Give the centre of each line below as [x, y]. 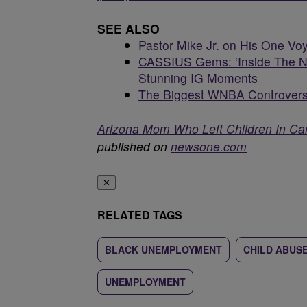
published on [134, 146]
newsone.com [209, 146]
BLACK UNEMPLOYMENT [163, 249]
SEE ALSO [128, 28]
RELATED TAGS [140, 215]
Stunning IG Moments [198, 78]
